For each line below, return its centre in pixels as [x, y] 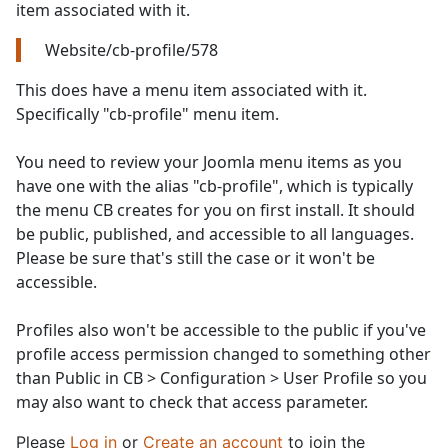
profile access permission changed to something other [223, 354]
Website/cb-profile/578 [131, 50]
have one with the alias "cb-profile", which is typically [214, 186]
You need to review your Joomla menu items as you [209, 162]
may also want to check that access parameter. [192, 402]
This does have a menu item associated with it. [191, 90]
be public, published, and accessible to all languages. [215, 234]
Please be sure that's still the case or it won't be [195, 258]
